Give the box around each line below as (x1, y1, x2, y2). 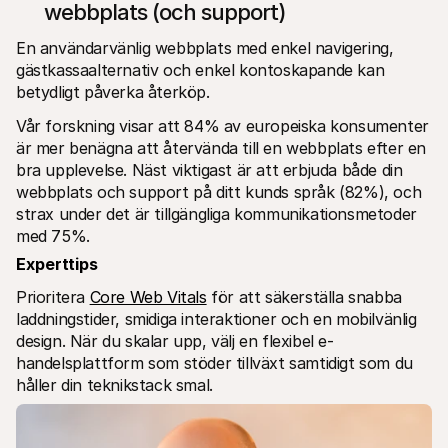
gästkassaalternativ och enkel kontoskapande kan (16, 59, 385, 80)
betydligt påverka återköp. (16, 81, 215, 102)
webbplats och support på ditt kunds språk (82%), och (16, 181, 422, 202)
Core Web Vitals (89, 286, 207, 307)
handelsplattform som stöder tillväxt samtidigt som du (16, 352, 413, 373)
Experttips (16, 253, 98, 274)
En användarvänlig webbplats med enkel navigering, (16, 37, 394, 58)
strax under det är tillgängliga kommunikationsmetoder (16, 203, 417, 224)
